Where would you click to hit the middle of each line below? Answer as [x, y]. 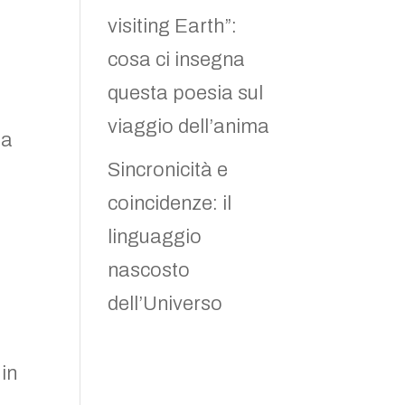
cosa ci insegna [177, 60]
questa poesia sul [186, 93]
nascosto [149, 270]
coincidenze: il [170, 203]
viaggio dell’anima [189, 127]
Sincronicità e [168, 170]
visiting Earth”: [173, 26]
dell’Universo [165, 304]
